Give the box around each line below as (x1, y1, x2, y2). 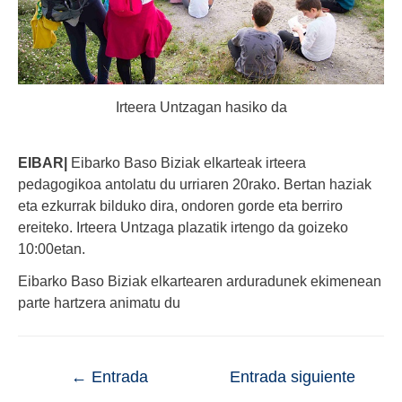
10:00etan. (18, 240, 85, 258)
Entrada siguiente (230, 367, 355, 386)
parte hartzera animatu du (18, 294, 180, 311)
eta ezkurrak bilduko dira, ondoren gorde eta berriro (18, 197, 343, 214)
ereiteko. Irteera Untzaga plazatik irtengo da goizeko (18, 219, 348, 236)
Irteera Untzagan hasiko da (115, 99, 287, 116)
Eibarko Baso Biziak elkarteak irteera (67, 154, 306, 171)
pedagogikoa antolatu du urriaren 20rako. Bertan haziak (18, 176, 371, 193)
